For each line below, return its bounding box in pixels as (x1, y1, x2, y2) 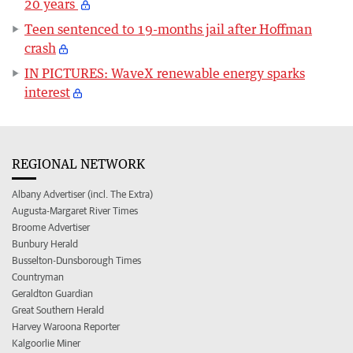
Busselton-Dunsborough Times (12, 255, 141, 267)
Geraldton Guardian (12, 288, 93, 300)
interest (24, 84, 70, 101)
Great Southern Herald (12, 304, 104, 317)
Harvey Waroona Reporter (12, 321, 120, 333)
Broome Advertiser (12, 221, 90, 234)
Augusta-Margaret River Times (12, 205, 138, 217)
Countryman (12, 271, 64, 284)
